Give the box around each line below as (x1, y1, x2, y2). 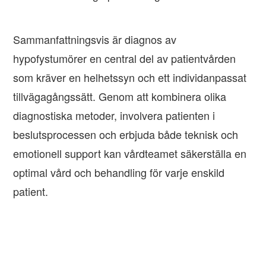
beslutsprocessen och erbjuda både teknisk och (13, 126, 239, 142)
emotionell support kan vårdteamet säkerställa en (13, 145, 247, 161)
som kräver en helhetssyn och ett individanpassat (13, 69, 247, 85)
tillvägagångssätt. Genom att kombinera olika (13, 88, 227, 104)
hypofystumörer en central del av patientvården (13, 50, 236, 66)
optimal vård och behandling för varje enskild (13, 164, 225, 180)
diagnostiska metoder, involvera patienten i (13, 107, 216, 123)
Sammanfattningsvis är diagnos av (13, 31, 177, 47)
